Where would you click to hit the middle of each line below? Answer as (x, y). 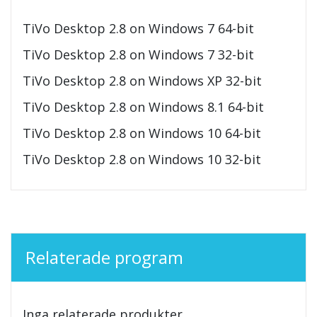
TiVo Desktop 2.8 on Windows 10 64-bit (142, 133)
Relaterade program (104, 258)
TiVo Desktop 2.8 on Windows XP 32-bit (142, 81)
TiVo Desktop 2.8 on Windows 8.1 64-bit (143, 107)
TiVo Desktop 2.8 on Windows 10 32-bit (142, 160)
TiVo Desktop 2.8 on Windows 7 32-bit (138, 55)
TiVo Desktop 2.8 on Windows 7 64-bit (138, 29)
